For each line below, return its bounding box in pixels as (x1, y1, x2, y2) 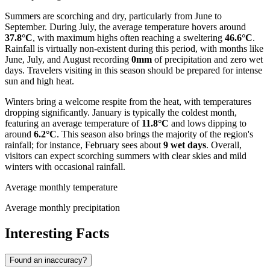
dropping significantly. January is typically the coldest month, (5, 107, 237, 118)
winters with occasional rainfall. (5, 161, 125, 172)
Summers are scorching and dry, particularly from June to (5, 10, 222, 21)
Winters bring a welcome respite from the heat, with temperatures (5, 96, 251, 107)
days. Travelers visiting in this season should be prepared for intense (5, 64, 262, 75)
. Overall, (206, 139, 242, 150)
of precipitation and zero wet (152, 54, 263, 64)
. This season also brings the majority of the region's (57, 128, 253, 139)
